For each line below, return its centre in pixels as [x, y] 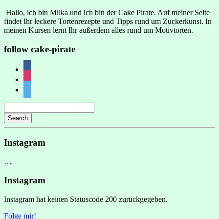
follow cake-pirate [40, 49]
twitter [33, 88]
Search [18, 118]
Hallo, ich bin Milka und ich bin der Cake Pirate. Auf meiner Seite [107, 13]
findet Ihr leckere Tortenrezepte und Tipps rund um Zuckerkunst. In [108, 22]
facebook [37, 67]
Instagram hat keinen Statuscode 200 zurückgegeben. [86, 199]
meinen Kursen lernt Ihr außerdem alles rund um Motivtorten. [99, 30]
